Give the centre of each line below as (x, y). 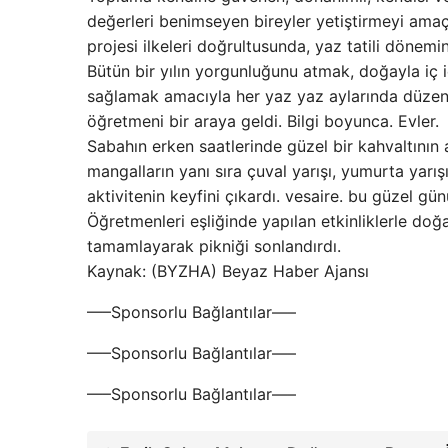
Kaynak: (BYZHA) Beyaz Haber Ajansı (228, 271)
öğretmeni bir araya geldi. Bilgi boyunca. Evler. (263, 121)
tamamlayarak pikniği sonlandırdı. (214, 246)
